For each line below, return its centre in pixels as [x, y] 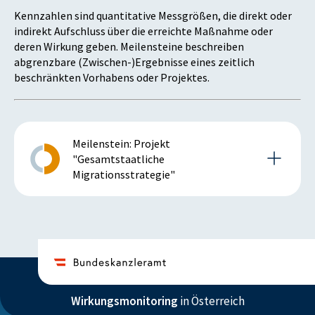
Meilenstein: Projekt [121, 144]
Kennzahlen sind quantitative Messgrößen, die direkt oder [153, 16]
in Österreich [211, 301]
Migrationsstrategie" [124, 175]
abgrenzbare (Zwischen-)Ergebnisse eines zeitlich [134, 62]
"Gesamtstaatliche [118, 159]
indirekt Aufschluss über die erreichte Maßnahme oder [143, 31]
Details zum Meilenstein [86, 218]
